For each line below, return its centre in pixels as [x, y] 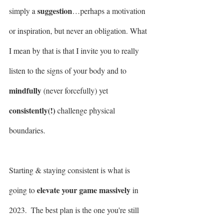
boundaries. [28, 130]
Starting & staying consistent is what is [70, 170]
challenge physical [86, 110]
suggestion [55, 10]
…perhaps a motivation [110, 10]
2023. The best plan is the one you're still [75, 210]
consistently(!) [32, 110]
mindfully [25, 90]
